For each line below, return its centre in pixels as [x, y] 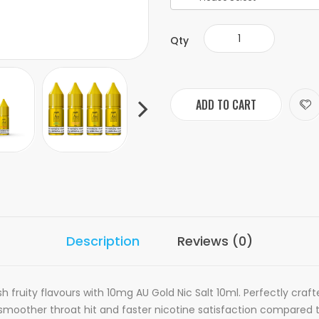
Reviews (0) [215, 241]
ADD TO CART [226, 105]
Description [103, 241]
